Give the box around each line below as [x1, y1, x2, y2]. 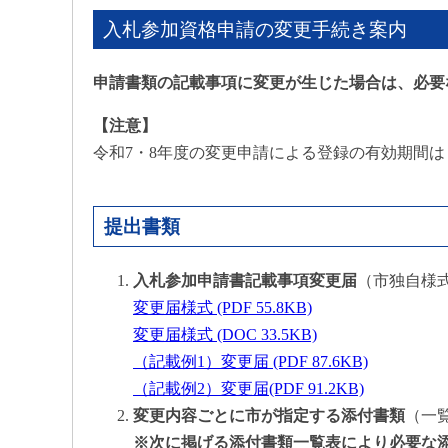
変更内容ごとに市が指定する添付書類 [133, 407, 405, 425]
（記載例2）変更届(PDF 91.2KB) [133, 380, 364, 398]
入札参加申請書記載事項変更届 [133, 272, 357, 290]
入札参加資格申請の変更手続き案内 [103, 19, 407, 41]
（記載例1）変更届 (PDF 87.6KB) [133, 353, 368, 371]
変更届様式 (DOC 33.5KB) [133, 326, 317, 344]
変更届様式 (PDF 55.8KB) [133, 299, 312, 317]
